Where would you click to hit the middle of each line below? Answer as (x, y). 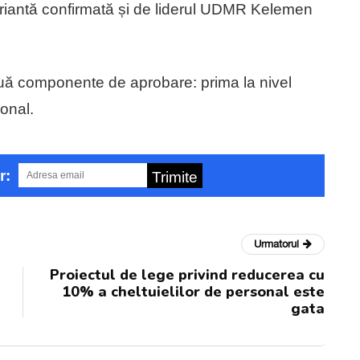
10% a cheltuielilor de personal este (193, 291)
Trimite (174, 177)
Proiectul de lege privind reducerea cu (187, 274)
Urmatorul (276, 243)
